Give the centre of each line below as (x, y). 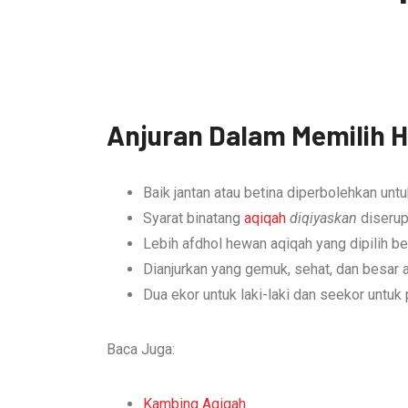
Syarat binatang (194, 218)
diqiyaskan (325, 218)
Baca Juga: (141, 349)
